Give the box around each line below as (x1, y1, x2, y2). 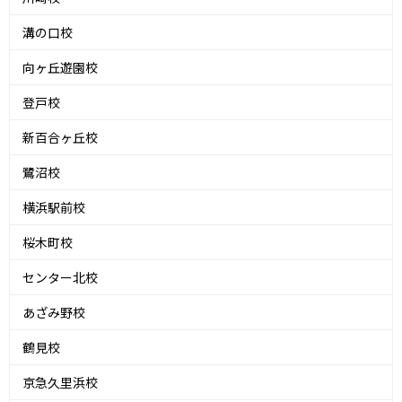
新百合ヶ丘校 (22, 128, 98, 147)
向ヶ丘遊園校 (22, 58, 98, 77)
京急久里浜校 (22, 373, 98, 392)
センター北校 (22, 268, 98, 287)
